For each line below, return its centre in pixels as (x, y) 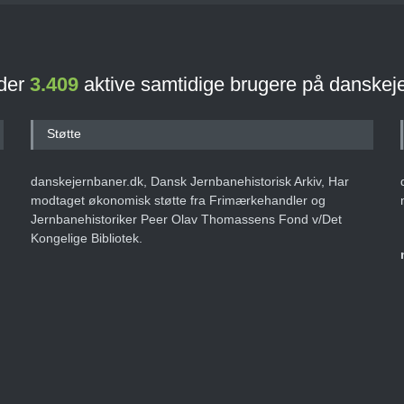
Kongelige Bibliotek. (87, 238)
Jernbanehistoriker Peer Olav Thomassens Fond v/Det (186, 219)
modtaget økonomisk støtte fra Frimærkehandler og (178, 200)
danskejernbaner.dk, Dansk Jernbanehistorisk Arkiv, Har (190, 181)
